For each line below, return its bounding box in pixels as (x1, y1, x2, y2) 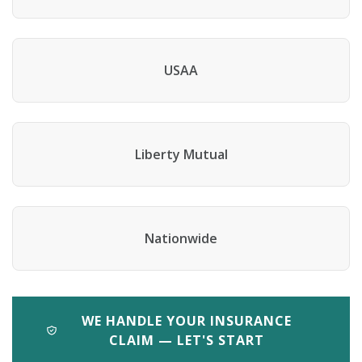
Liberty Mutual (134, 145, 228, 163)
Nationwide (145, 229, 217, 247)
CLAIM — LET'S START (109, 331, 264, 349)
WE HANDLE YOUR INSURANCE (82, 312, 292, 330)
